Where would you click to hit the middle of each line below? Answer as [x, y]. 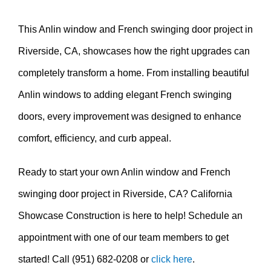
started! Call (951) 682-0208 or [85, 259]
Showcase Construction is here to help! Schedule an [130, 215]
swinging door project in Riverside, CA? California [125, 194]
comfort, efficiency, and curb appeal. [95, 138]
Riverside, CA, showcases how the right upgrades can [134, 51]
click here [172, 259]
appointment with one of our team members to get [123, 237]
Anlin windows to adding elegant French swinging [125, 94]
